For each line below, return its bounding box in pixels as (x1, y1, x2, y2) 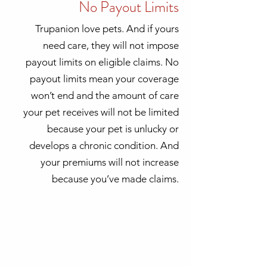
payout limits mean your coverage (30, 73, 179, 85)
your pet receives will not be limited (23, 106, 179, 118)
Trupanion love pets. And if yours (35, 23, 179, 35)
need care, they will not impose (43, 39, 179, 51)
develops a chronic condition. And (29, 139, 179, 151)
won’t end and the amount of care (31, 89, 179, 101)
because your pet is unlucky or (47, 123, 179, 135)
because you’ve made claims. (52, 173, 179, 185)
